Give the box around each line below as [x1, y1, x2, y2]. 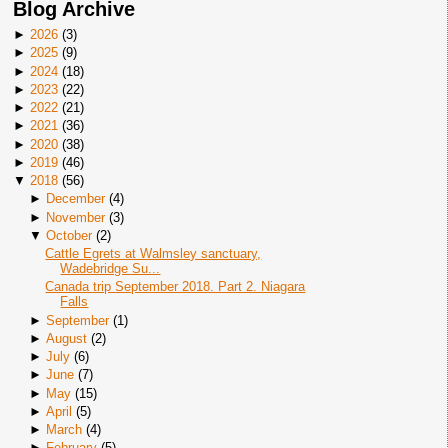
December [45, 191, 105, 207]
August [45, 330, 87, 346]
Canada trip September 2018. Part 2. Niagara [45, 279, 306, 295]
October [45, 227, 92, 243]
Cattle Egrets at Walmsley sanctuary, [45, 246, 262, 261]
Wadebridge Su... [60, 261, 161, 276]
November [45, 209, 105, 225]
